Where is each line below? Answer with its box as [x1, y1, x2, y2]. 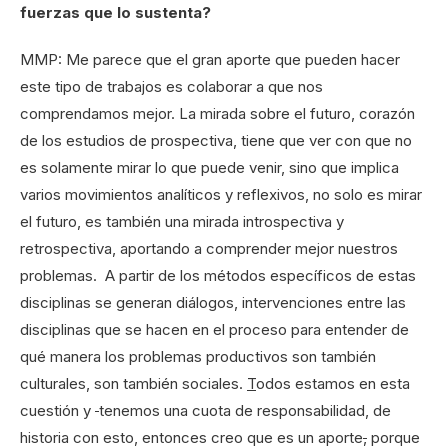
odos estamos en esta [256, 374, 410, 394]
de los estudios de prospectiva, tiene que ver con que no [20, 131, 412, 151]
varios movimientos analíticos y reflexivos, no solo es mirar [20, 185, 422, 205]
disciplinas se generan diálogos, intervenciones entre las [20, 293, 406, 313]
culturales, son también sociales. [20, 374, 247, 394]
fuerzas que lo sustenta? [20, 3, 211, 23]
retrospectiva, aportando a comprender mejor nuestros [20, 239, 398, 259]
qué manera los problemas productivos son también [20, 347, 376, 367]
